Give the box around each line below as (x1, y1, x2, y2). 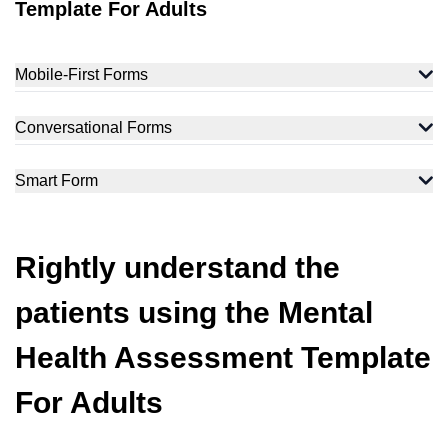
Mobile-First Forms (15, 66, 148, 83)
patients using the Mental (15, 296, 373, 329)
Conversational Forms (15, 119, 172, 136)
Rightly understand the (15, 251, 340, 284)
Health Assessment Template (15, 341, 431, 374)
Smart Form (15, 172, 98, 189)
